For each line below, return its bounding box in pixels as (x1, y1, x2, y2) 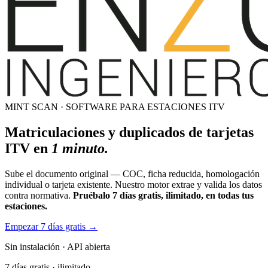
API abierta (67, 241, 110, 252)
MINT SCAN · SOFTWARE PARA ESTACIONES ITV (5, 102, 225, 112)
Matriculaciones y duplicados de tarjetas (5, 124, 254, 140)
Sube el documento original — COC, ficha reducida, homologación (5, 168, 260, 179)
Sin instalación (5, 241, 60, 252)
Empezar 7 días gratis (5, 221, 88, 232)
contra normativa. (5, 190, 73, 200)
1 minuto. (51, 140, 108, 156)
